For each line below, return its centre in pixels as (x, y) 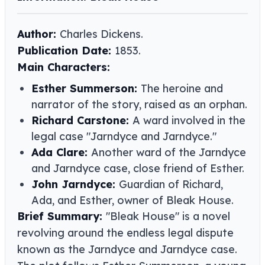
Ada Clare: (61, 153)
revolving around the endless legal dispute (125, 233)
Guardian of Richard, (171, 185)
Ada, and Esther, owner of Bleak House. (132, 201)
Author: (38, 34)
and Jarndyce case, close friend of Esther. (138, 169)
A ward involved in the (189, 121)
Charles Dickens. (101, 34)
